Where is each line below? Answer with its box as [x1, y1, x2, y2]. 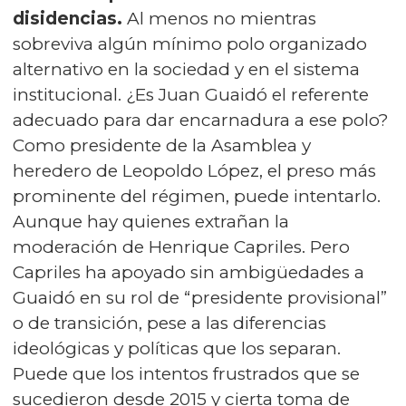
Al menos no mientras [122, 8, 316, 29]
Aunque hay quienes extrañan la [13, 211, 289, 232]
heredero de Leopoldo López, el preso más [13, 160, 376, 181]
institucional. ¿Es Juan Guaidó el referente [13, 84, 369, 105]
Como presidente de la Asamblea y [13, 135, 311, 156]
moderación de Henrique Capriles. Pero [13, 237, 350, 257]
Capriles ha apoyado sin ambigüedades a [13, 262, 364, 283]
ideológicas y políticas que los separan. [13, 338, 341, 359]
